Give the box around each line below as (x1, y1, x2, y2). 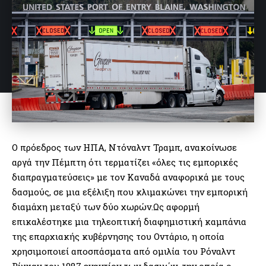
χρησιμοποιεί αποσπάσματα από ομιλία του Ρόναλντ (12, 245, 236, 257)
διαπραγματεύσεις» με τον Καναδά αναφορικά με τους (12, 170, 245, 183)
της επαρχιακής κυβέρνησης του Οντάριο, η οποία (12, 230, 224, 242)
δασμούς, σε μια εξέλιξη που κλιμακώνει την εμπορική (12, 185, 248, 198)
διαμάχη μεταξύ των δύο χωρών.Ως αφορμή (12, 200, 199, 213)
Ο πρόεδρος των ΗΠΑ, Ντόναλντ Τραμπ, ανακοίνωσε (12, 141, 237, 153)
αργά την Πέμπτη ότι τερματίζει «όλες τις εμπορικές (12, 156, 238, 168)
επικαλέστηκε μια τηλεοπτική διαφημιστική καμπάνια (12, 215, 246, 227)
